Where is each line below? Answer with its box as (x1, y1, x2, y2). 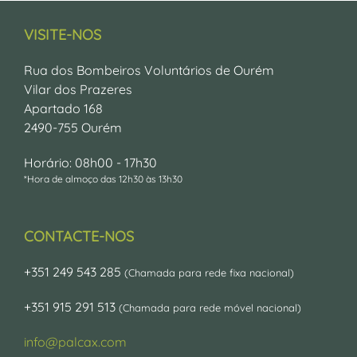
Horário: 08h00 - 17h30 (24, 155, 157, 171)
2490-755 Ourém (24, 120, 122, 135)
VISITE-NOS (24, 25, 101, 44)
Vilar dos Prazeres (24, 81, 132, 97)
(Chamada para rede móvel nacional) (119, 301, 301, 314)
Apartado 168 (24, 100, 103, 116)
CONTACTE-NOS (24, 227, 134, 245)
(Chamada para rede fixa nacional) (124, 266, 294, 279)
